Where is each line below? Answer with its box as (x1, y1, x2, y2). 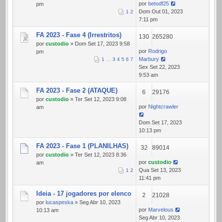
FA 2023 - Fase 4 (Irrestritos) (36, 31, 121, 39)
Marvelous (148, 207, 173, 213)
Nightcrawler (148, 104, 178, 110)
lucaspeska (46, 199, 73, 206)
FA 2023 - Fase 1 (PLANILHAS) (36, 142, 128, 150)
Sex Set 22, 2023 (139, 64, 180, 70)
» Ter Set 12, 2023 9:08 (69, 96, 126, 103)
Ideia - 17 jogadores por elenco (36, 190, 131, 198)
